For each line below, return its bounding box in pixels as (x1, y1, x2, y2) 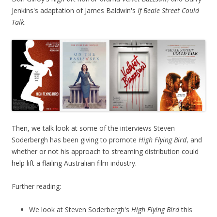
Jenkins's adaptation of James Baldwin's (12, 6, 138, 15)
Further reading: (12, 182, 61, 191)
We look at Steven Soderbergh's (29, 205, 131, 215)
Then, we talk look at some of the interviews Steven (12, 124, 175, 133)
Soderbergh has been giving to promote (12, 135, 139, 145)
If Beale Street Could (138, 6, 199, 15)
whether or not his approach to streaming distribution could (12, 147, 199, 156)
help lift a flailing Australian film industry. (12, 158, 137, 168)
